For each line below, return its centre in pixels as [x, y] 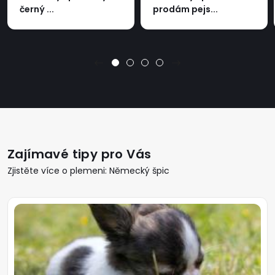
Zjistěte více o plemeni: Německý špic [88, 170]
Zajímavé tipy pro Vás [79, 154]
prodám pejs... [185, 9]
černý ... [37, 9]
